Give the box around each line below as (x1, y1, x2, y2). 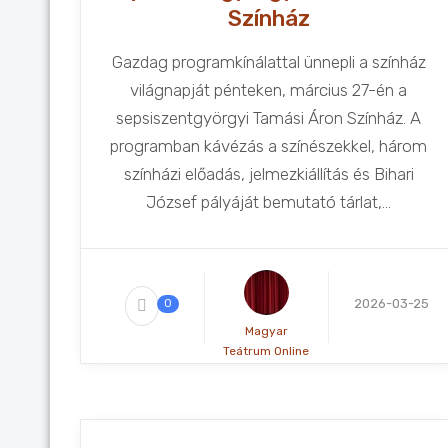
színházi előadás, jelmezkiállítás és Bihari (123, 164, 414, 184)
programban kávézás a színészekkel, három (110, 136, 428, 156)
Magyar (244, 324, 288, 338)
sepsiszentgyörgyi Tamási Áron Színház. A (116, 108, 422, 128)
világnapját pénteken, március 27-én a (130, 80, 408, 100)
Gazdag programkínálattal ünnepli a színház (111, 52, 426, 72)
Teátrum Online (223, 344, 310, 358)
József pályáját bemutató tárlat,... (146, 192, 392, 212)
